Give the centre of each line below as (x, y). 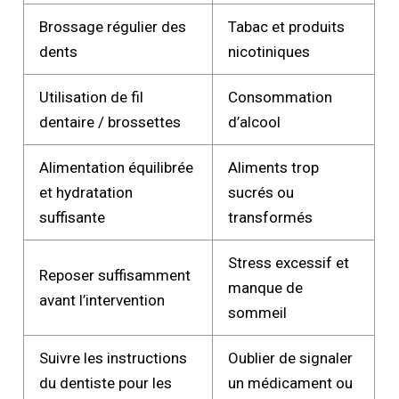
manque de (266, 287)
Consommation (281, 97)
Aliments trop (274, 167)
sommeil (258, 312)
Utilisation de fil (92, 97)
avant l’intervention (102, 300)
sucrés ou (261, 192)
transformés (271, 217)
